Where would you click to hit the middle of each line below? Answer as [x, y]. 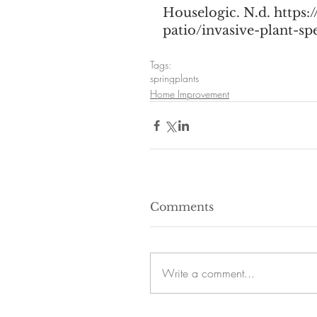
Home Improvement [190, 94]
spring [162, 78]
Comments [182, 207]
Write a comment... [208, 273]
